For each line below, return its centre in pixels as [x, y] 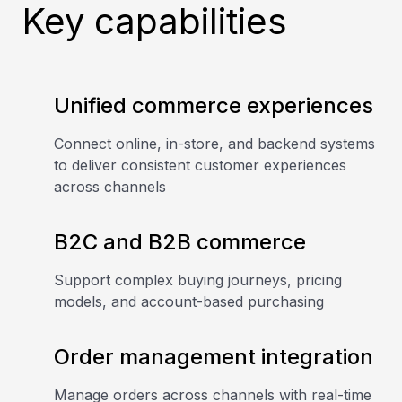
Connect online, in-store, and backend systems [214, 144]
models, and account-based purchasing [189, 301]
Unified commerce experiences [214, 105]
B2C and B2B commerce [180, 242]
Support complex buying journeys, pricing [198, 280]
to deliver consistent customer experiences [200, 165]
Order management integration [214, 357]
